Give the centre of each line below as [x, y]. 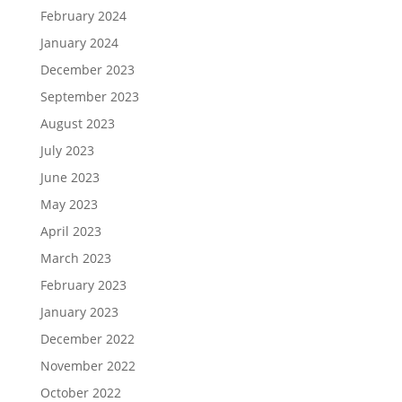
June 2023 [70, 177]
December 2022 [87, 338]
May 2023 [69, 204]
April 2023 [70, 231]
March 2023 [75, 258]
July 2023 [67, 150]
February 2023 [83, 284]
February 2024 [83, 15]
